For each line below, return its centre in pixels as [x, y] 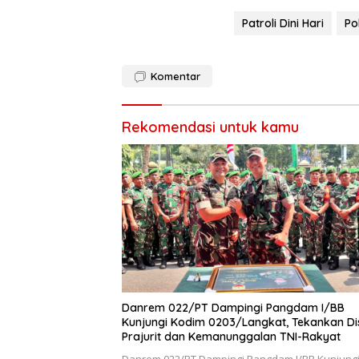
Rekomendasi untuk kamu [210, 127]
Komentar [175, 76]
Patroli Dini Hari [283, 23]
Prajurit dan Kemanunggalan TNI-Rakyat [231, 336]
